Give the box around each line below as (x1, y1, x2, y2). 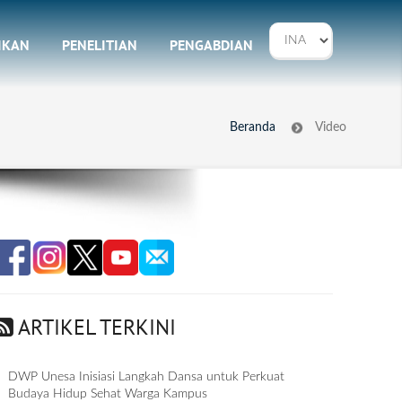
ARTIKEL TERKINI (13, 313, 177, 341)
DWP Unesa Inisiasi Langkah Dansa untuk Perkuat (8, 371, 285, 383)
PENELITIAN (62, 36, 137, 54)
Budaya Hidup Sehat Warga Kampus (8, 388, 208, 400)
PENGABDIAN (170, 36, 253, 54)
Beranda (230, 121, 275, 134)
